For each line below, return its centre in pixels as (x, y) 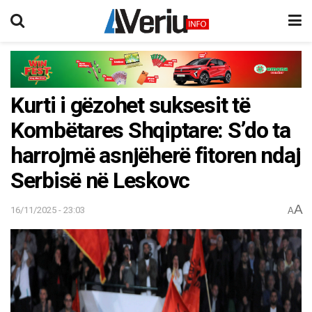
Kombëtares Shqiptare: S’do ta (150, 130)
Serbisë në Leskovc (100, 180)
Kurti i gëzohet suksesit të (130, 105)
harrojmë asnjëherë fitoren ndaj (156, 155)
